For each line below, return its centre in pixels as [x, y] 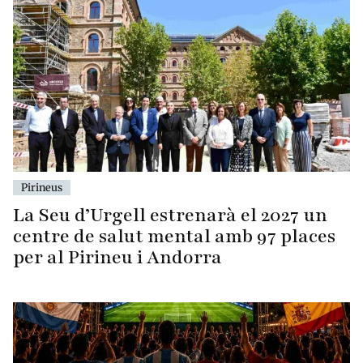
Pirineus [42, 188]
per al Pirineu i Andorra [117, 258]
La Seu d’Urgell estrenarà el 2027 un [170, 216]
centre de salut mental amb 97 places [174, 237]
